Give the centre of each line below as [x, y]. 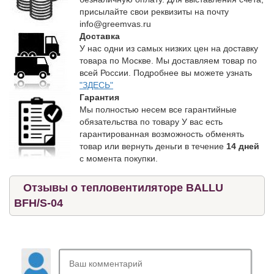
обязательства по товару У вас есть [151, 121]
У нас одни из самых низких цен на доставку [169, 48]
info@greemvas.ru [115, 24]
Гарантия [99, 97]
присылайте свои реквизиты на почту [154, 11]
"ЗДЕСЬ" [96, 85]
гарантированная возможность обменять [162, 134]
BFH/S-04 [39, 203]
